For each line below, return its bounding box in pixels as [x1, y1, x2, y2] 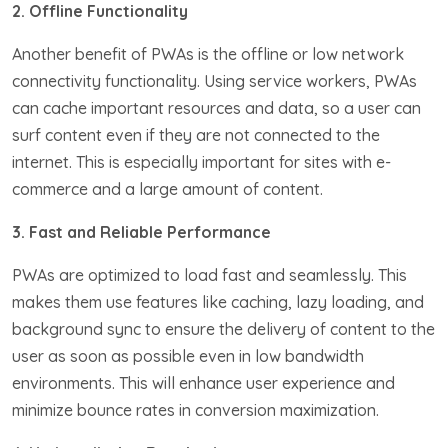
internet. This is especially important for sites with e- [12, 151, 391, 172]
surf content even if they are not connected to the [12, 124, 380, 145]
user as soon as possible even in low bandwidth [12, 345, 364, 366]
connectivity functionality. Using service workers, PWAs [12, 70, 417, 91]
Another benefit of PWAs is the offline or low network [12, 43, 404, 64]
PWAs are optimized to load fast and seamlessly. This [12, 264, 407, 285]
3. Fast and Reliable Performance [12, 221, 271, 242]
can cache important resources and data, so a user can [12, 97, 421, 118]
